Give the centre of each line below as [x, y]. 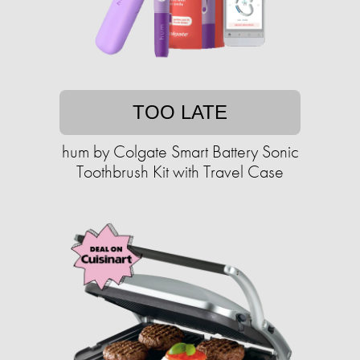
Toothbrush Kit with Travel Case [180, 172]
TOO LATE [180, 112]
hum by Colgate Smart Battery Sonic [180, 152]
